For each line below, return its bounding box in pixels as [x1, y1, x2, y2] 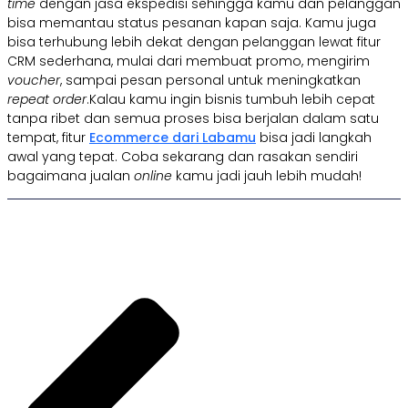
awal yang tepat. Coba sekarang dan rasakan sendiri [7, 148, 358, 167]
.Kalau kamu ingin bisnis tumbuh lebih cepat [87, 90, 375, 109]
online [134, 167, 176, 186]
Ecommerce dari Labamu [89, 128, 256, 148]
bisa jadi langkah [256, 128, 372, 148]
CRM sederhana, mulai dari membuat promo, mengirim [7, 52, 370, 71]
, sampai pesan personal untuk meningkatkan [60, 71, 361, 90]
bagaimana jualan [7, 167, 134, 186]
